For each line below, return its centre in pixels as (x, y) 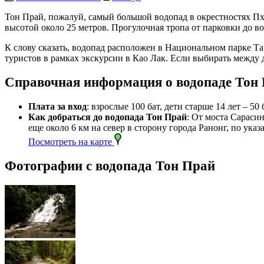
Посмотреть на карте (71, 142)
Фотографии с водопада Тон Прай (110, 166)
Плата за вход (57, 107)
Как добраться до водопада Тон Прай (108, 117)
